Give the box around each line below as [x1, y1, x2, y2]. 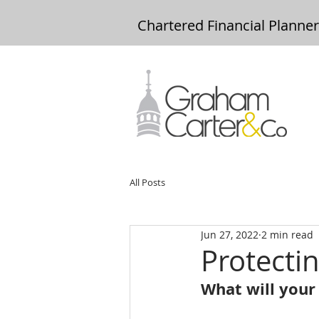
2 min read [261, 227, 313, 241]
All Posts [130, 175, 165, 189]
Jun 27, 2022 [201, 227, 258, 241]
